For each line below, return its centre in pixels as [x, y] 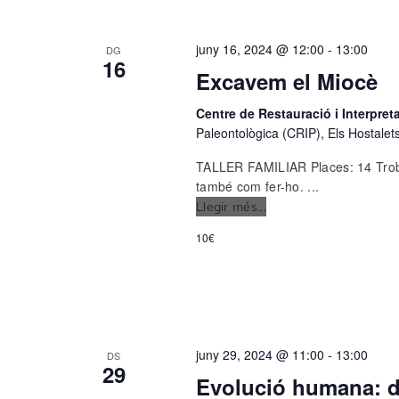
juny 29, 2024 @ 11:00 [260, 355]
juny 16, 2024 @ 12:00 [260, 49]
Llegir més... [231, 207]
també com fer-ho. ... [257, 187]
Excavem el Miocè [286, 81]
